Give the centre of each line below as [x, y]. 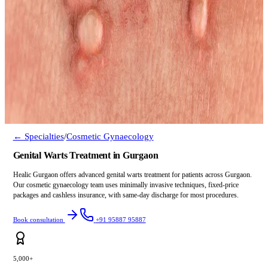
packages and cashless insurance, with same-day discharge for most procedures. [126, 195]
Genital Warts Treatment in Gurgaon [86, 156]
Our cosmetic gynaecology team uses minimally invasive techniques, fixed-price [126, 185]
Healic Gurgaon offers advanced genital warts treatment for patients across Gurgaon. [132, 174]
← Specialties [38, 136]
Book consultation [39, 220]
